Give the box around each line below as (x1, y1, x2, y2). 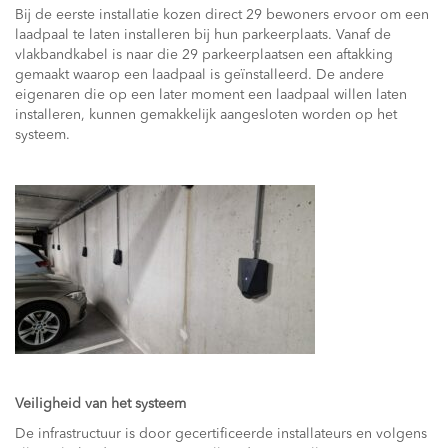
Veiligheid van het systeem (15, 397, 186, 411)
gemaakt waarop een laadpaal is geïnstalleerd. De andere (15, 68, 384, 82)
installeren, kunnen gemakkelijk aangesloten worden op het (15, 108, 397, 122)
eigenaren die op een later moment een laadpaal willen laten (15, 88, 407, 102)
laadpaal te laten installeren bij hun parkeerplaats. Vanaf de (15, 28, 391, 42)
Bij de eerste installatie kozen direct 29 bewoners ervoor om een (15, 8, 429, 22)
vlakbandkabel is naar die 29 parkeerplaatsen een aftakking (15, 48, 393, 62)
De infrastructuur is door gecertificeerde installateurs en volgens (15, 427, 427, 441)
